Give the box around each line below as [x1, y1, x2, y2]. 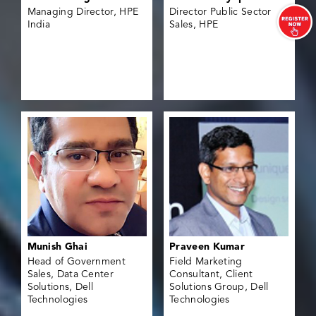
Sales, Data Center [27, 269, 114, 280]
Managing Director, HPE [27, 6, 139, 17]
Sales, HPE [169, 19, 219, 30]
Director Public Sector [169, 6, 272, 17]
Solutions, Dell [27, 282, 94, 293]
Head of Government [27, 257, 126, 267]
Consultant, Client [169, 269, 253, 280]
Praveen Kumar [169, 242, 245, 253]
